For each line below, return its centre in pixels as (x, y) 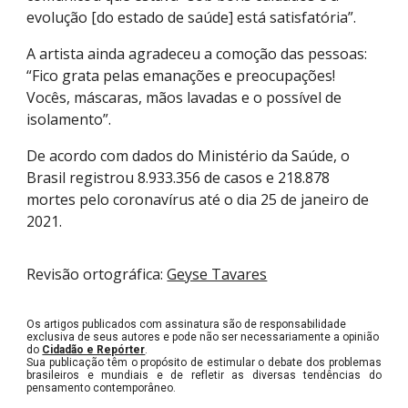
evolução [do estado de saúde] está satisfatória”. (192, 17)
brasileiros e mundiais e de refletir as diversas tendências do (204, 375)
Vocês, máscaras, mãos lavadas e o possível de (184, 97)
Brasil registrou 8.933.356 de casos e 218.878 (178, 178)
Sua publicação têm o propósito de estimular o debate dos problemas (204, 362)
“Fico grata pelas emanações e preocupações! (181, 76)
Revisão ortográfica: (97, 274)
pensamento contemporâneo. (102, 388)
